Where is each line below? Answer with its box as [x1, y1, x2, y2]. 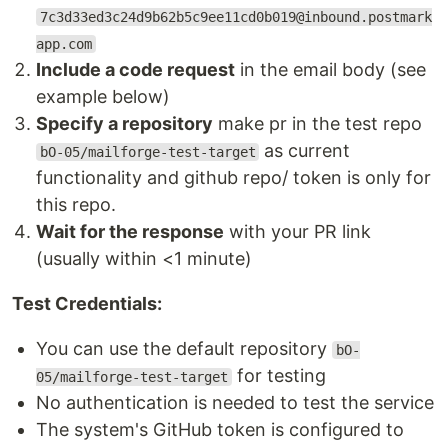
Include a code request [36, 59, 235, 80]
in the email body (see [235, 59, 426, 80]
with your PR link [224, 221, 371, 242]
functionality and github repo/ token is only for [36, 167, 431, 188]
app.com [36, 36, 92, 52]
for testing [231, 365, 326, 386]
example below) [36, 86, 170, 107]
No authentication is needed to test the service [36, 392, 434, 413]
